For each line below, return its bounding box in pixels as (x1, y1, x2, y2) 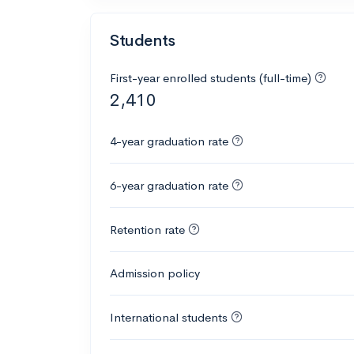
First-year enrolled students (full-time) (110, 70, 314, 85)
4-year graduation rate (110, 133, 228, 149)
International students (110, 309, 228, 325)
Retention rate (110, 221, 185, 237)
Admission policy (110, 265, 200, 281)
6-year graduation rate (110, 177, 228, 193)
